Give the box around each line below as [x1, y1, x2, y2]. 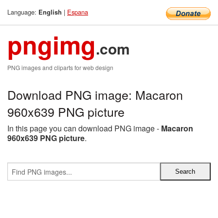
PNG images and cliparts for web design [7, 63, 113, 72]
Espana [67, 7, 88, 17]
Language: [7, 7, 38, 17]
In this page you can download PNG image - [7, 123, 161, 134]
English [38, 8, 62, 17]
